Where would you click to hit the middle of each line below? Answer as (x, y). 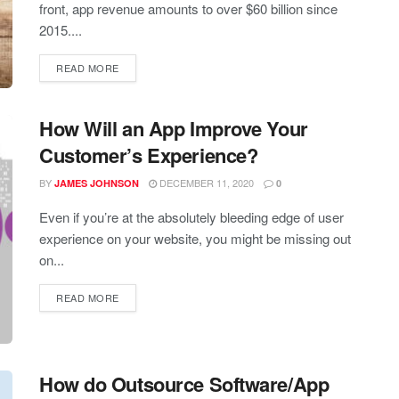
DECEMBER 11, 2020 (205, 182)
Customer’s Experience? (149, 155)
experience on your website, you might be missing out (195, 238)
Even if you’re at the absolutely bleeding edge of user (191, 216)
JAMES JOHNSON (97, 183)
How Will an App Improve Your (174, 128)
